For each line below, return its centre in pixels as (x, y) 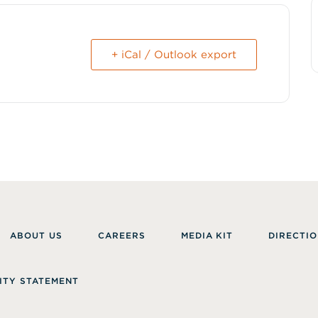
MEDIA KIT (207, 236)
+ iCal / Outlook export (174, 55)
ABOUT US (36, 236)
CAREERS (122, 236)
